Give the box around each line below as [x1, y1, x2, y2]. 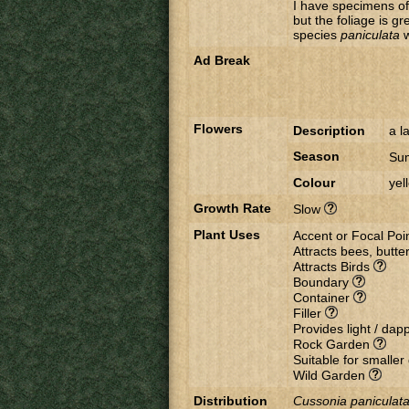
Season [293, 149, 340, 163]
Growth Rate [194, 201, 271, 215]
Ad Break [194, 53, 250, 68]
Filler [293, 306, 325, 320]
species [293, 27, 341, 42]
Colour [293, 175, 335, 190]
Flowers [194, 121, 243, 136]
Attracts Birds [293, 259, 373, 274]
